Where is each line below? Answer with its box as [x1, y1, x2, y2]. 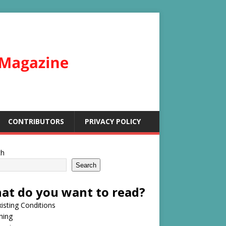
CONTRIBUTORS [8, 117, 64, 126]
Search [75, 161, 96, 169]
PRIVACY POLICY [85, 117, 141, 126]
